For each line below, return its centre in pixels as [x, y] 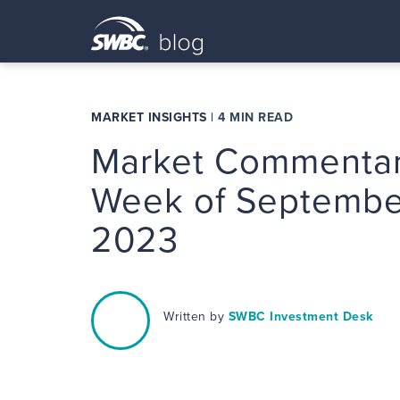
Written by [196, 317]
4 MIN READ [255, 117]
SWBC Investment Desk [300, 317]
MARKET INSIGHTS [149, 117]
